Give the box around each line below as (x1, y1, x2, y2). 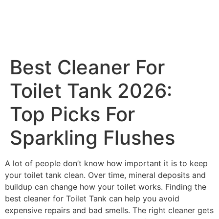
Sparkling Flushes (10, 126, 175, 150)
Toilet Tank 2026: (10, 79, 172, 103)
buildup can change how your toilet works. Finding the (5, 182, 206, 192)
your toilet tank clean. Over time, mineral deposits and (5, 170, 206, 180)
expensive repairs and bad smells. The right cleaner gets (5, 205, 214, 215)
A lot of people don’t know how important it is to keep (5, 158, 208, 168)
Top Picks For (10, 102, 135, 126)
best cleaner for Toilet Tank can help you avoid (5, 194, 179, 203)
